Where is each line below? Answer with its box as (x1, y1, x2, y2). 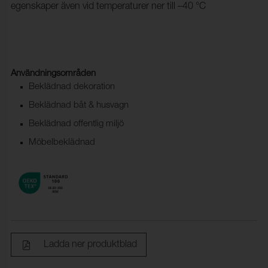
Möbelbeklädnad (28, 138, 95, 147)
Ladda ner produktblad (43, 240, 137, 250)
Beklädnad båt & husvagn (28, 100, 129, 110)
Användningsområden (10, 69, 96, 78)
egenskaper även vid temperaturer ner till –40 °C (10, 2, 206, 12)
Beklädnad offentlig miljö (28, 119, 124, 129)
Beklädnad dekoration (28, 82, 115, 92)
